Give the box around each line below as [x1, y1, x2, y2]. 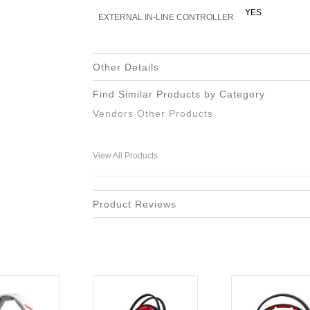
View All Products [93, 151, 158, 161]
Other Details [93, 62, 159, 73]
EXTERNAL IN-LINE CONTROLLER [98, 12, 234, 22]
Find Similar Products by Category [93, 89, 265, 100]
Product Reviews [93, 199, 176, 210]
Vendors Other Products [93, 108, 213, 119]
